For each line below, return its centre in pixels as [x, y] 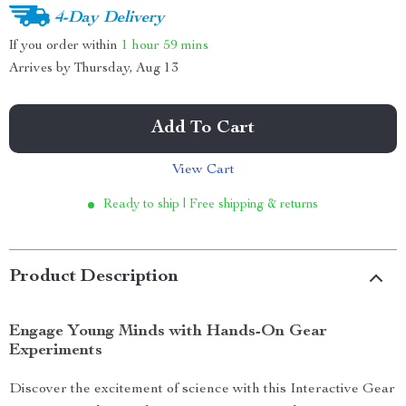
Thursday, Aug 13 [126, 68]
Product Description [94, 277]
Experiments [56, 351]
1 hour [140, 45]
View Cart [203, 170]
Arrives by [42, 68]
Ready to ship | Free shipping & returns [211, 205]
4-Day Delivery [110, 18]
